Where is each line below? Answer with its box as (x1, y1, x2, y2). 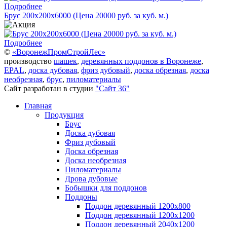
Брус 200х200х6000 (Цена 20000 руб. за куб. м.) (4, 11, 168, 20)
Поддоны (65, 192, 97, 201)
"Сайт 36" (95, 84, 130, 93)
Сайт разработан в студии (4, 84, 95, 93)
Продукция (45, 110, 84, 119)
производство (4, 56, 54, 65)
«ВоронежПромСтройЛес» (12, 47, 105, 56)
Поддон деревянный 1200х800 (85, 201, 191, 210)
